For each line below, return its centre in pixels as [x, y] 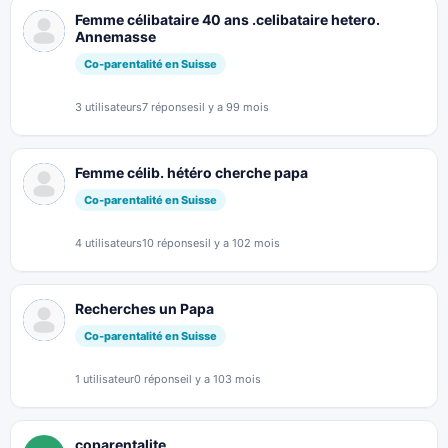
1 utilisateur [104, 379]
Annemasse [115, 36]
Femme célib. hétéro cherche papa [191, 172]
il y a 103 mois [223, 379]
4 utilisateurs [108, 243]
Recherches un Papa [144, 308]
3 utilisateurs [108, 107]
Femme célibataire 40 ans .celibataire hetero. [227, 19]
